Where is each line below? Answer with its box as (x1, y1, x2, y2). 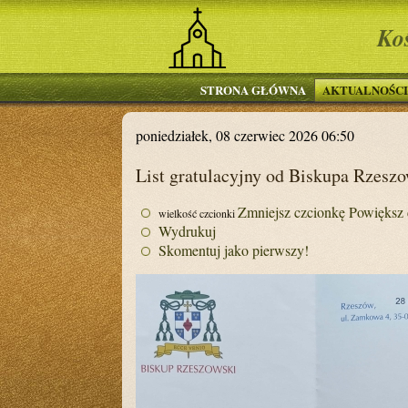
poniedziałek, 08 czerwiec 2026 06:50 (136, 126, 355, 145)
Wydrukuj (158, 221, 217, 240)
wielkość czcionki (158, 206, 236, 220)
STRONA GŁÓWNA (199, 81, 306, 98)
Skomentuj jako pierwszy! (158, 240, 310, 260)
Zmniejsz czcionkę (238, 202, 346, 221)
